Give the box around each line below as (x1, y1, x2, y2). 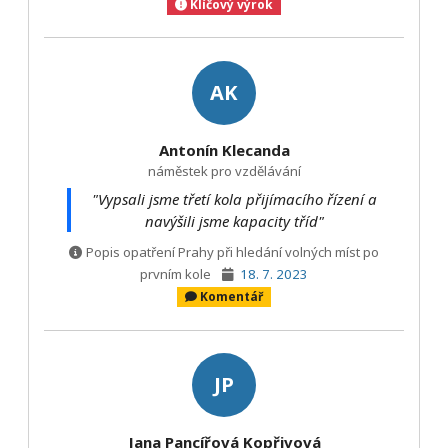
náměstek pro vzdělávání (147, 161, 301, 180)
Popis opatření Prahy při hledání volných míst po (85, 242, 379, 261)
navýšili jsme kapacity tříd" (144, 211, 324, 232)
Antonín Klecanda (158, 139, 290, 160)
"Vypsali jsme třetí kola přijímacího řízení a (91, 189, 377, 210)
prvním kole (140, 264, 215, 283)
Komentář (200, 287, 264, 305)
